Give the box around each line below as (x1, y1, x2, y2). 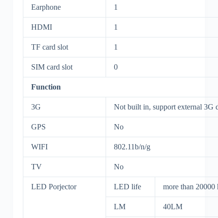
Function (31, 83, 61, 91)
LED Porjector (31, 182, 76, 191)
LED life (113, 182, 141, 191)
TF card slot (31, 43, 68, 52)
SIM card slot (31, 63, 73, 72)
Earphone (31, 3, 61, 12)
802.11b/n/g (113, 143, 150, 151)
